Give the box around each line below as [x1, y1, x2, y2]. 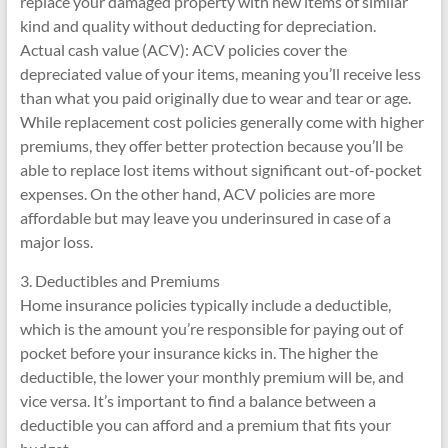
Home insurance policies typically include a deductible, [19, 295, 391, 314]
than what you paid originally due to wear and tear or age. [19, 88, 411, 107]
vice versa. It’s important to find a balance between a [19, 391, 376, 410]
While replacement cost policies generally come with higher [19, 112, 424, 131]
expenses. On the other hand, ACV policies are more [19, 184, 375, 203]
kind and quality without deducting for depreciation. [19, 16, 376, 35]
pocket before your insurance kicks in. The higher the [19, 343, 378, 362]
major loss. [19, 232, 93, 251]
